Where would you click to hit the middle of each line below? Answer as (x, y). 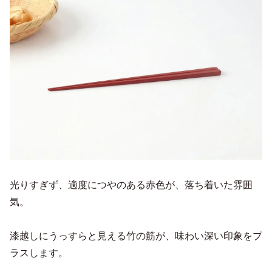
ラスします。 (39, 253)
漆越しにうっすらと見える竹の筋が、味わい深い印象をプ (136, 236)
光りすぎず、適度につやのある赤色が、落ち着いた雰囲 (131, 185)
